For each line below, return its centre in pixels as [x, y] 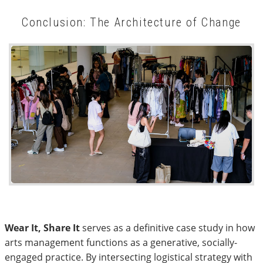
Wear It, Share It [42, 228]
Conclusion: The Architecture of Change [131, 22]
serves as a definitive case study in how [167, 228]
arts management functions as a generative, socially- [121, 242]
